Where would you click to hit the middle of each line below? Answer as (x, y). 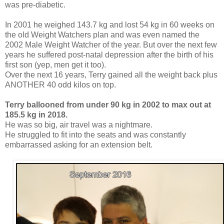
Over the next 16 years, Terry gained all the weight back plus (111, 75)
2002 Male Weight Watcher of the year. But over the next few (111, 45)
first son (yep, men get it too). (55, 65)
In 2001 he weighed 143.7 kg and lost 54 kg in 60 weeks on (110, 25)
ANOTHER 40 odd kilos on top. (60, 85)
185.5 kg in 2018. (37, 115)
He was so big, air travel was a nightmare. (79, 125)
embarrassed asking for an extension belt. (79, 145)
